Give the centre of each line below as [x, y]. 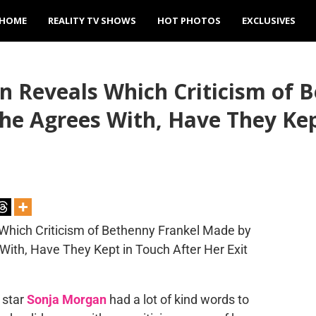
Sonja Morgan [66, 299]
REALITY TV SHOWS [92, 20]
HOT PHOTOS [189, 20]
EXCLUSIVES [269, 20]
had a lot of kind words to [177, 299]
